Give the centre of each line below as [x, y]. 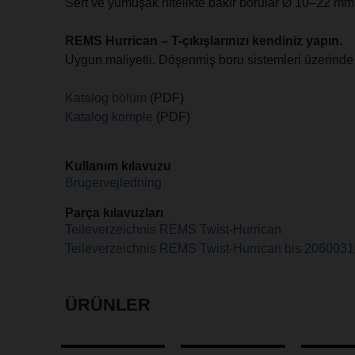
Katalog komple [109, 117]
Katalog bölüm [106, 98]
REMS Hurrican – [118, 41]
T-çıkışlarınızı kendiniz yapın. [257, 41]
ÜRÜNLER [108, 305]
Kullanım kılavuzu [118, 166]
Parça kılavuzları [115, 213]
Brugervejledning [114, 183]
